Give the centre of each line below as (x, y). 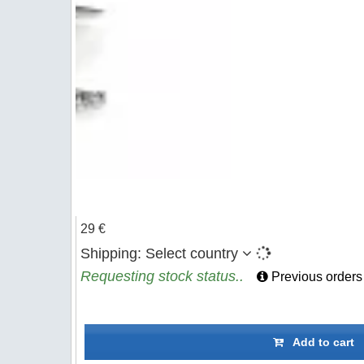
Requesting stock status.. (162, 276)
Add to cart (319, 342)
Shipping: (113, 253)
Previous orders (315, 277)
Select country (192, 253)
